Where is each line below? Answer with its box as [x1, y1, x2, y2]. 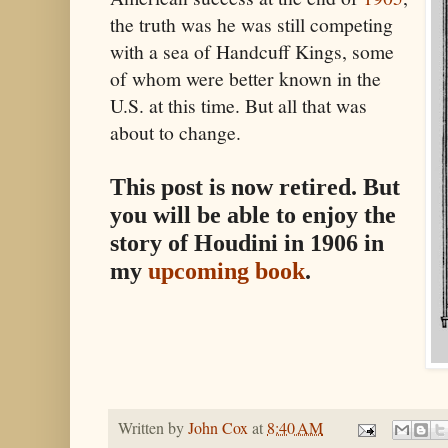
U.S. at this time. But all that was [110, 91, 367, 119]
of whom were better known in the [110, 64, 381, 92]
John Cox [188, 416, 248, 439]
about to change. [110, 118, 241, 146]
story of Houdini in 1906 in [110, 228, 384, 256]
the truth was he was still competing [110, 10, 393, 38]
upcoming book [148, 256, 305, 284]
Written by [118, 416, 188, 439]
